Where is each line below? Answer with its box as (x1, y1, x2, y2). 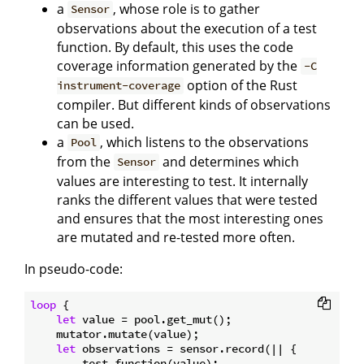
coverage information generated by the (57, 56, 301, 75)
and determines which (159, 152, 300, 171)
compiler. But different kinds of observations (57, 95, 331, 114)
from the (57, 152, 114, 171)
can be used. (57, 114, 134, 132)
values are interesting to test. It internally (57, 171, 308, 190)
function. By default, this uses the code (57, 37, 293, 56)
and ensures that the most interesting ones (57, 209, 323, 227)
